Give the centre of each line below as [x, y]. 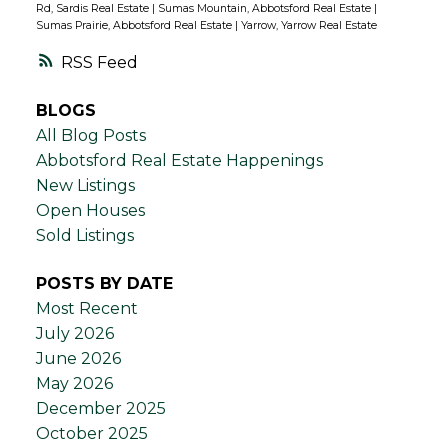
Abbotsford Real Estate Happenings [179, 161]
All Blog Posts [90, 136]
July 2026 [74, 333]
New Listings [85, 186]
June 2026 [78, 358]
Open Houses [90, 211]
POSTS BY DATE [104, 283]
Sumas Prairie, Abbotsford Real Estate [135, 25]
